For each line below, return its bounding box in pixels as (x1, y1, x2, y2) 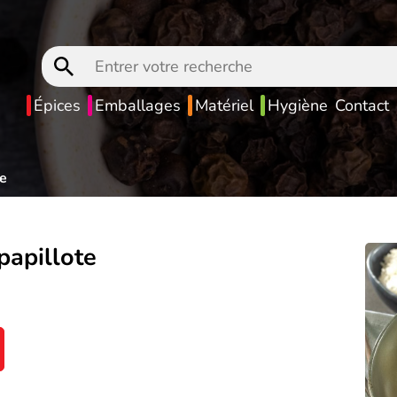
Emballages (94, 94, 181, 116)
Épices (33, 94, 81, 116)
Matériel (194, 94, 253, 116)
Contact (334, 94, 389, 116)
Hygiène (267, 94, 328, 116)
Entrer (226, 44, 269, 66)
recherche (226, 87, 295, 109)
